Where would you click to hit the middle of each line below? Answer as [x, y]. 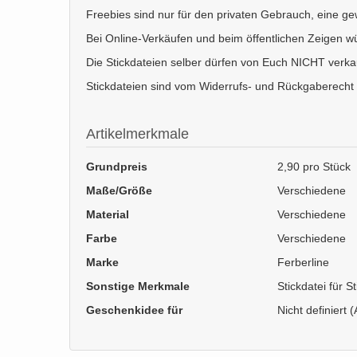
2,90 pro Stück [314, 166]
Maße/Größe [119, 190]
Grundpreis [117, 166]
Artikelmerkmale [137, 134]
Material [108, 214]
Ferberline [303, 262]
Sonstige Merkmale [138, 286]
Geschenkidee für [134, 310]
